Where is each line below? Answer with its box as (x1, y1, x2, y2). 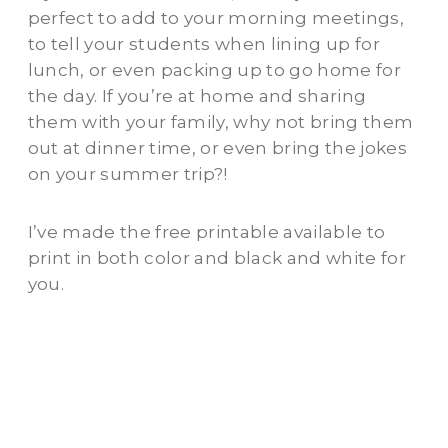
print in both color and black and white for (27, 248, 407, 269)
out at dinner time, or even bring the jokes (27, 138, 408, 159)
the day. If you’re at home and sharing (27, 86, 367, 107)
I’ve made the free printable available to (27, 222, 386, 243)
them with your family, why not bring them (27, 112, 414, 133)
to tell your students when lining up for (27, 34, 381, 55)
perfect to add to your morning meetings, (27, 8, 405, 29)
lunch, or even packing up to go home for (27, 60, 402, 81)
